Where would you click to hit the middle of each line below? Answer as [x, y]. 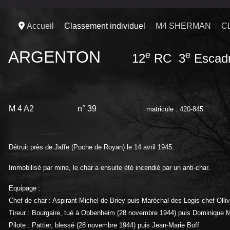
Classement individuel [105, 26]
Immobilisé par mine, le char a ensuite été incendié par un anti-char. [109, 167]
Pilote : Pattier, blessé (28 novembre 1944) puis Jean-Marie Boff [104, 225]
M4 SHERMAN [183, 26]
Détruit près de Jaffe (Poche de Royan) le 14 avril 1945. [91, 147]
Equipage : [25, 188]
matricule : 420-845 [175, 109]
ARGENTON [57, 57]
